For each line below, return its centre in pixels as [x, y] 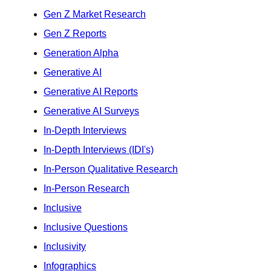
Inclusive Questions [86, 227]
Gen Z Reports [75, 33]
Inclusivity [65, 246]
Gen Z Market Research [95, 14]
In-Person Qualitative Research [111, 169]
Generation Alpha [81, 53]
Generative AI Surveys [91, 111]
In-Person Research [87, 188]
